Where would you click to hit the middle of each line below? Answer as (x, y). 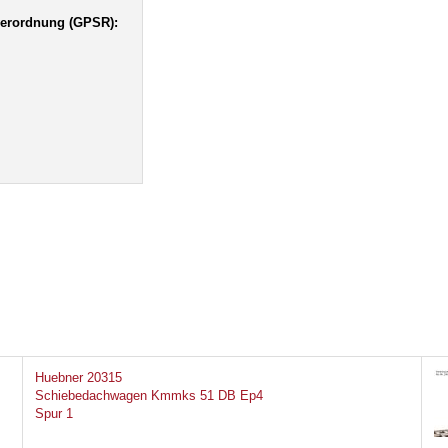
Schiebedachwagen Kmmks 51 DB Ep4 (148, 396)
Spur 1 (53, 414)
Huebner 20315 (78, 378)
